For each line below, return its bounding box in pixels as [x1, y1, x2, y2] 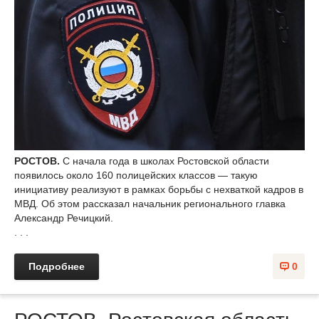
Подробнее [28, 260, 85, 272]
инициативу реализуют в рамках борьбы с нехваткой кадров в [14, 183, 303, 195]
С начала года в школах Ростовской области [63, 155, 269, 167]
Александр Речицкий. [14, 211, 113, 224]
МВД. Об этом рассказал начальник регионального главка [14, 197, 286, 209]
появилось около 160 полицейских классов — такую [14, 169, 258, 181]
